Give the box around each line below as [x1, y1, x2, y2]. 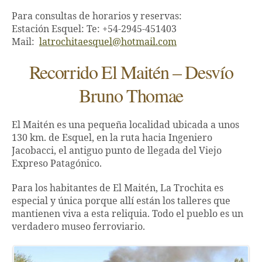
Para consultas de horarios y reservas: [12, 11, 182, 23]
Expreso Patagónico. [12, 158, 102, 170]
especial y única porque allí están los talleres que [12, 195, 230, 208]
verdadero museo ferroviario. [12, 221, 145, 233]
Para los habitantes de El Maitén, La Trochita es [12, 182, 223, 195]
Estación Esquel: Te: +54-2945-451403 [12, 23, 177, 36]
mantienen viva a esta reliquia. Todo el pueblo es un [12, 208, 243, 220]
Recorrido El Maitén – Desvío [29, 59, 233, 85]
